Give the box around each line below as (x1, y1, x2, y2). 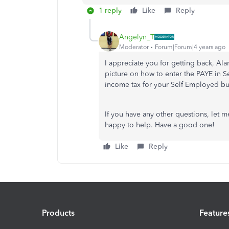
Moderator (119, 43, 149, 51)
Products (42, 208, 75, 218)
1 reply (99, 6, 122, 15)
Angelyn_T (119, 32, 154, 41)
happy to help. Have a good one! (105, 121, 215, 129)
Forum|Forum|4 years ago (155, 43, 225, 51)
